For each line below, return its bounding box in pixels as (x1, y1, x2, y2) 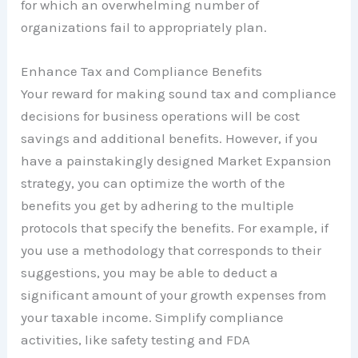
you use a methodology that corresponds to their (21, 242, 322, 259)
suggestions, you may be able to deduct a (21, 265, 279, 281)
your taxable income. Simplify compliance (21, 309, 284, 326)
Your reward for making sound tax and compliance (21, 86, 337, 102)
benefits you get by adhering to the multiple (21, 197, 295, 214)
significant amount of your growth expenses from (21, 287, 328, 304)
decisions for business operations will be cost (21, 108, 300, 125)
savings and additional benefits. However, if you (21, 130, 319, 147)
